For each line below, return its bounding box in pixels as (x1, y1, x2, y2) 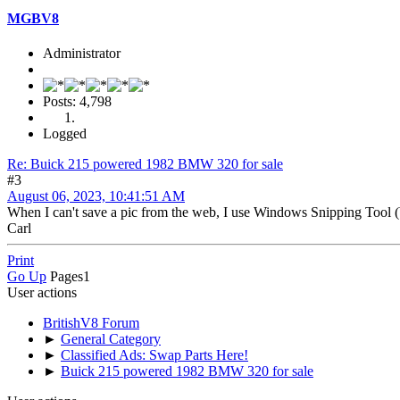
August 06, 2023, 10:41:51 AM (7, 187, 185, 204)
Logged (43, 125, 87, 141)
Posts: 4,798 (43, 93, 112, 109)
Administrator (43, 45, 121, 61)
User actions (7, 284, 77, 300)
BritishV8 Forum (43, 314, 139, 330)
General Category (61, 330, 161, 346)
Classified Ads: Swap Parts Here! (61, 346, 248, 362)
